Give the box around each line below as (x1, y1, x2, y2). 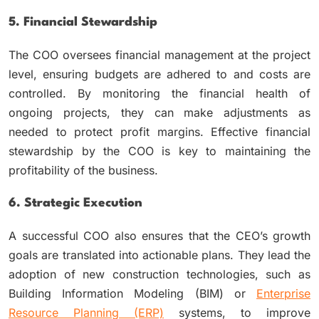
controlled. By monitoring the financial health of (9, 85, 310, 100)
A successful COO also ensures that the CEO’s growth (9, 228, 310, 243)
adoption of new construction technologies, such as (9, 266, 310, 281)
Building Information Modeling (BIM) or (9, 286, 256, 300)
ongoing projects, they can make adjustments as (9, 105, 310, 120)
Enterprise (256, 286, 310, 300)
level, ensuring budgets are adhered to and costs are (9, 66, 310, 81)
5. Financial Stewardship (9, 16, 157, 28)
